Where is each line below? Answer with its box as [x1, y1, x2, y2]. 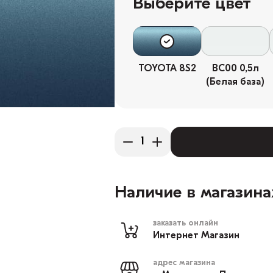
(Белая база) [206, 77, 264, 87]
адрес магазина [153, 258, 215, 268]
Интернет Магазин [153, 231, 239, 241]
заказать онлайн [153, 219, 218, 228]
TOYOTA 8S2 [138, 64, 196, 74]
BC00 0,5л [211, 64, 259, 74]
